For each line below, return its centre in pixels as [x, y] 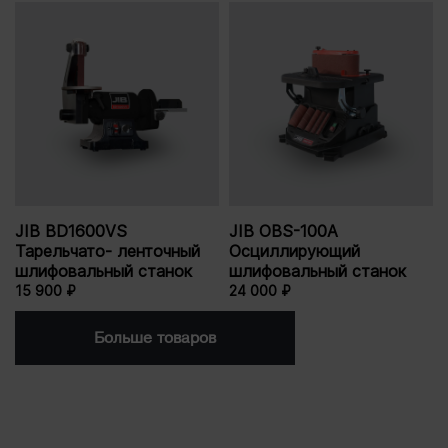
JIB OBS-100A [283, 231]
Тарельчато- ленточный [107, 251]
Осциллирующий [294, 251]
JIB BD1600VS [71, 231]
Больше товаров [155, 338]
